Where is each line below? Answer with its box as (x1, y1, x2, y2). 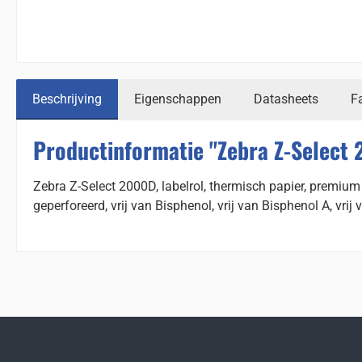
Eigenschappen (134, 91, 221, 107)
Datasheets (254, 91, 318, 107)
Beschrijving (32, 91, 102, 107)
